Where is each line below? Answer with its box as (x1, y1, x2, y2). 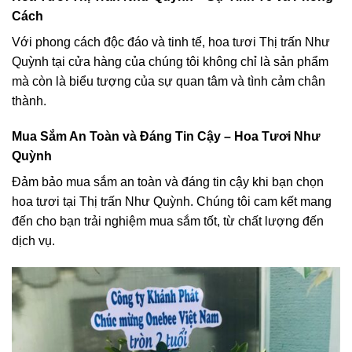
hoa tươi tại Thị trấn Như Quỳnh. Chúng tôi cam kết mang (12, 195, 332, 209)
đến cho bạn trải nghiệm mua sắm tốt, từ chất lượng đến (12, 214, 324, 229)
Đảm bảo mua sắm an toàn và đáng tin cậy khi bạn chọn (12, 175, 324, 189)
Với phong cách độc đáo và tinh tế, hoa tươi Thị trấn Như (12, 35, 330, 49)
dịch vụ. (12, 234, 55, 248)
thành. (12, 93, 46, 108)
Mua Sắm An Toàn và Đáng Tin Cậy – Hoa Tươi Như (12, 130, 321, 144)
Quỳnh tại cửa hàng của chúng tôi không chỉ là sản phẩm (12, 54, 328, 68)
